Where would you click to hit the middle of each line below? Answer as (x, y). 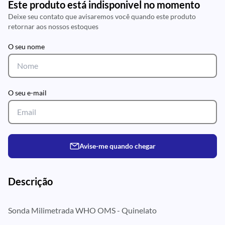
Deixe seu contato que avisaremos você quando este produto (102, 16)
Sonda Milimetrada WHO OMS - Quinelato (82, 210)
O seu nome (26, 46)
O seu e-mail (27, 92)
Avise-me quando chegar (117, 146)
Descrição (30, 181)
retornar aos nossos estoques (53, 26)
